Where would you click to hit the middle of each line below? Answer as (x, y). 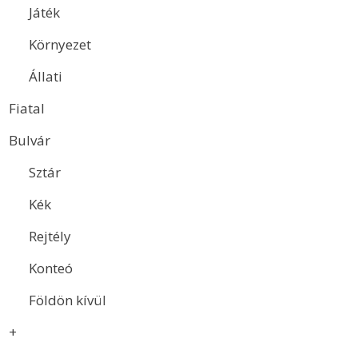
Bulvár (30, 140)
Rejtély (50, 236)
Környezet (60, 44)
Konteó (51, 268)
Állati (46, 76)
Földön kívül (68, 300)
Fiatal (27, 108)
